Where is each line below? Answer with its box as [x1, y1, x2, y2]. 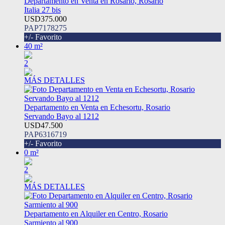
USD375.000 [24, 15, 67, 24]
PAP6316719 [24, 130, 67, 139]
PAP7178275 [24, 24, 67, 33]
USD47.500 [24, 121, 63, 130]
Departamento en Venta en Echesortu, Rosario [24, 103, 170, 112]
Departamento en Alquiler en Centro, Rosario [24, 209, 168, 218]
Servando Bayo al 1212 [24, 112, 99, 121]
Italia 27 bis [24, 6, 61, 15]
